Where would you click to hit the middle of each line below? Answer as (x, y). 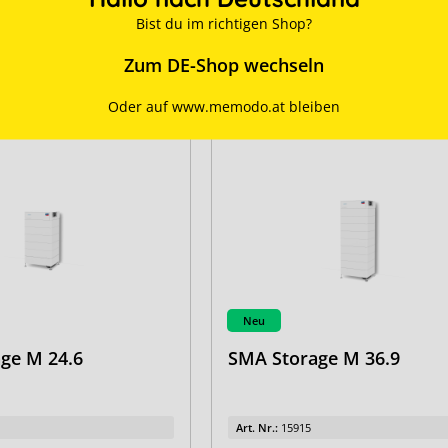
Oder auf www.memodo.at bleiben (224, 105)
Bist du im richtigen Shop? (224, 22)
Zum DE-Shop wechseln (224, 64)
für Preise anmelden (360, 58)
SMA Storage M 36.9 (314, 358)
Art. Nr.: (259, 427)
